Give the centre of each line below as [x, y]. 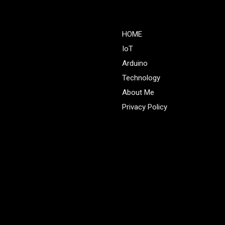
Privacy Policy [144, 107]
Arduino [135, 63]
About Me [138, 92]
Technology [141, 78]
